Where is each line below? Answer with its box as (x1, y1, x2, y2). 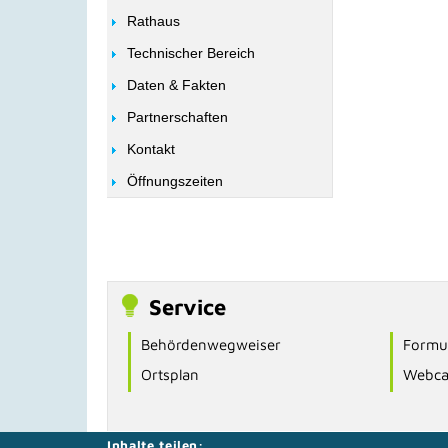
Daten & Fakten (127, 77, 226, 93)
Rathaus (127, 13, 180, 29)
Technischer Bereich (127, 45, 255, 61)
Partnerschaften (127, 109, 228, 125)
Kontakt (127, 141, 175, 157)
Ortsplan (141, 365, 199, 383)
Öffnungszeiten (127, 173, 223, 189)
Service (149, 293, 226, 320)
